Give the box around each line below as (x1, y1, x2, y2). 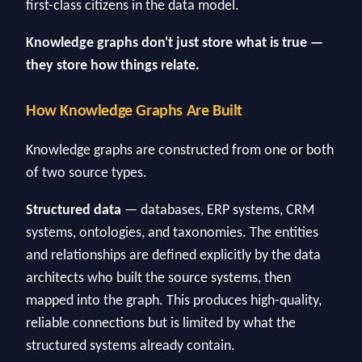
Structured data (26, 203, 121, 217)
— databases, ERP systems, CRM (121, 203, 314, 217)
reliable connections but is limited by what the (26, 316, 296, 330)
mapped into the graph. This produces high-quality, (26, 293, 322, 308)
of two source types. (26, 166, 147, 181)
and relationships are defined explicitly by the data (26, 248, 321, 263)
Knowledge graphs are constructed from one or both (26, 144, 334, 158)
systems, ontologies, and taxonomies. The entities (26, 225, 318, 240)
